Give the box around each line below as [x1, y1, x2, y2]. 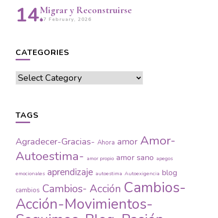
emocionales [16, 169, 45, 177]
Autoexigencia [125, 169, 160, 177]
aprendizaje [47, 165, 93, 179]
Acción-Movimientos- [16, 194, 153, 214]
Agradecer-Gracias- [16, 135, 95, 147]
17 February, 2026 [40, 16, 91, 23]
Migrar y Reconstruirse [40, 4, 132, 16]
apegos [156, 154, 173, 162]
